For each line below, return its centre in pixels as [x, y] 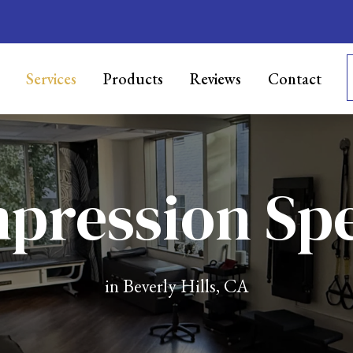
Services [51, 78]
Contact [294, 78]
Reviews [215, 78]
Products [133, 78]
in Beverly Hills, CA [176, 286]
